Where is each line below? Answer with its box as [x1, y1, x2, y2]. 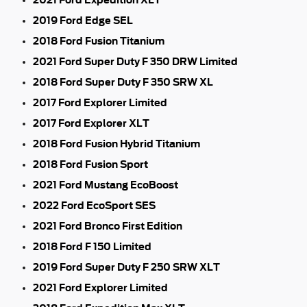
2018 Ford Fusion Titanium [33, 35, 164, 47]
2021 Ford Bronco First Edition [33, 220, 182, 232]
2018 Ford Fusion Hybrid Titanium [33, 138, 200, 149]
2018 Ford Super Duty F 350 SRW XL [33, 76, 213, 88]
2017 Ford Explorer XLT [33, 117, 149, 129]
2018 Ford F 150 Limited [33, 241, 151, 252]
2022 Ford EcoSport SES [33, 199, 156, 211]
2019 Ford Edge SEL [33, 14, 133, 26]
